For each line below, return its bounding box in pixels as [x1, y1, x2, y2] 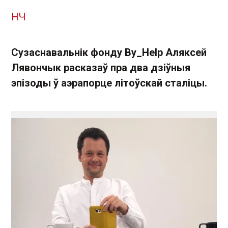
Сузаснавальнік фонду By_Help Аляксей [11, 46, 207, 59]
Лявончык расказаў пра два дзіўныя [11, 62, 190, 74]
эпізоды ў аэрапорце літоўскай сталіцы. [11, 77, 207, 89]
